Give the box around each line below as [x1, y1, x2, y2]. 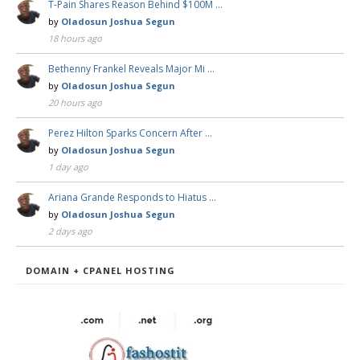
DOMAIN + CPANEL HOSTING [26, 264, 175, 276]
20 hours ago [48, 96, 102, 108]
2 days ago [48, 225, 92, 237]
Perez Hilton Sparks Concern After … [48, 126, 212, 140]
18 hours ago [48, 32, 102, 44]
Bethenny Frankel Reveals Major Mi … [48, 62, 215, 76]
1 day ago [48, 161, 88, 173]
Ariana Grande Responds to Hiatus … [48, 190, 216, 204]
